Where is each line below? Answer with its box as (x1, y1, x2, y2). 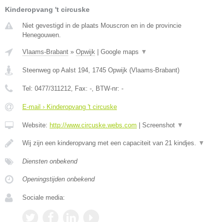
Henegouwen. (22, 31, 61, 39)
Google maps (101, 48, 141, 55)
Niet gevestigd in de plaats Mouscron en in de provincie (22, 22, 181, 29)
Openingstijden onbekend (22, 175, 95, 183)
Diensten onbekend (22, 158, 77, 165)
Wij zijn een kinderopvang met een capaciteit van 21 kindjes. (22, 139, 198, 147)
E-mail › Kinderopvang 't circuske (22, 103, 117, 111)
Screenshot (142, 121, 177, 129)
